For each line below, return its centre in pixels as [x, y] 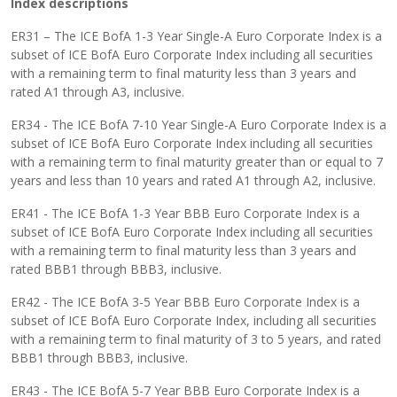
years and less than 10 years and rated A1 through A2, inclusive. [193, 180]
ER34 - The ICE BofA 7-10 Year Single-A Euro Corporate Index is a [198, 124]
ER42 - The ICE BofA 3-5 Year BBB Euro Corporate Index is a [185, 301]
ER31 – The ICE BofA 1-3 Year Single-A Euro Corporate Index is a [196, 35]
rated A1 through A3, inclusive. [97, 91]
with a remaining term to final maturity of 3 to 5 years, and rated [196, 339]
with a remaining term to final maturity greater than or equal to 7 [197, 161]
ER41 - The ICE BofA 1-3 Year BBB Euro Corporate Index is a [185, 213]
